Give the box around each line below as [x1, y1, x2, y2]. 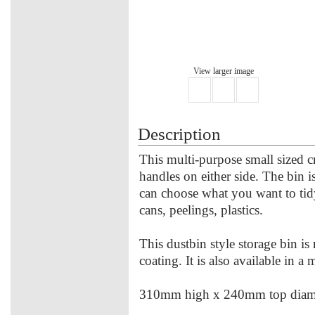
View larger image [193, 66, 254, 76]
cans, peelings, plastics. [139, 202, 263, 217]
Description [138, 124, 221, 143]
